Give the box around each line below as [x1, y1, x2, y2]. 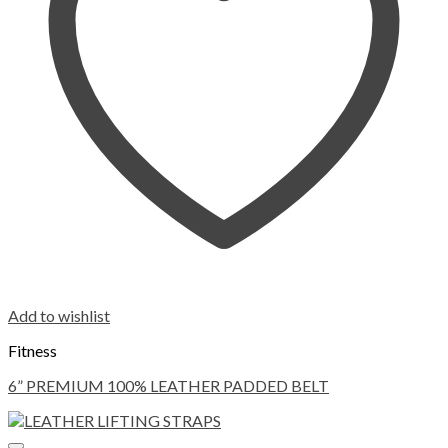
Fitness [8, 340, 57, 360]
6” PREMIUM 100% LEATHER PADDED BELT [8, 375, 329, 395]
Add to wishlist [8, 305, 110, 325]
